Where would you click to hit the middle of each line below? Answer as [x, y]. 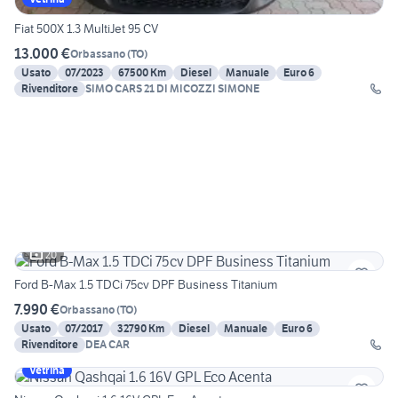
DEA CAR [107, 345]
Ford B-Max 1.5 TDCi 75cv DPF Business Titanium [146, 285]
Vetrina [47, 370]
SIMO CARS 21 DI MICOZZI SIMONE [172, 89]
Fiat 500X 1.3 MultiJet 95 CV [86, 29]
